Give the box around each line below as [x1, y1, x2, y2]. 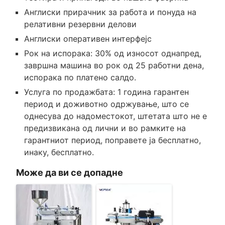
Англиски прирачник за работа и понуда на [24, 7, 196, 17]
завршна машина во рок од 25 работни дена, [24, 60, 204, 70]
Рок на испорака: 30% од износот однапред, [24, 48, 201, 58]
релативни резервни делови [24, 19, 137, 29]
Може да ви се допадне [16, 167, 123, 178]
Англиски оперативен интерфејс [24, 33, 152, 44]
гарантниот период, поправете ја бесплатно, [24, 135, 201, 145]
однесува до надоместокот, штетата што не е [24, 110, 207, 121]
